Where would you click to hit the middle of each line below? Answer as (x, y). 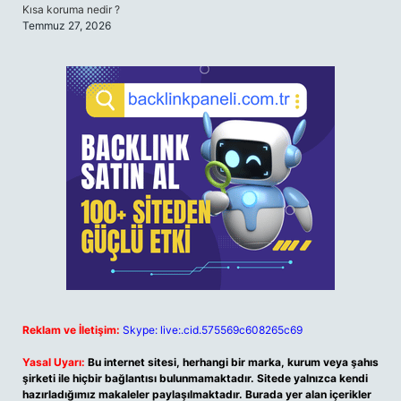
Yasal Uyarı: (54, 362)
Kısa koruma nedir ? (71, 9)
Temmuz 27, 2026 (67, 26)
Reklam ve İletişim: (71, 330)
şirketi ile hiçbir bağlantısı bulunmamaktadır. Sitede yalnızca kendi (195, 378)
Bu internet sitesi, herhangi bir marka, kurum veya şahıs (233, 362)
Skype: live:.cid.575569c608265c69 (213, 330)
